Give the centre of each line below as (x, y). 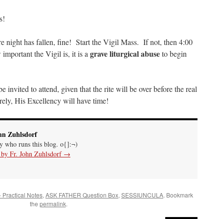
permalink (53, 204)
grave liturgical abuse (125, 54)
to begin (173, 54)
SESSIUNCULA (142, 195)
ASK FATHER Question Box (82, 195)
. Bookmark (178, 195)
